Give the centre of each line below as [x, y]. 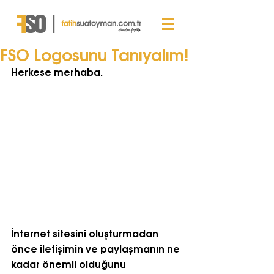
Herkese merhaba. [57, 71]
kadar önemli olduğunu [70, 263]
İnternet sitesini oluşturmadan [86, 232]
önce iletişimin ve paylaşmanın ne [97, 248]
